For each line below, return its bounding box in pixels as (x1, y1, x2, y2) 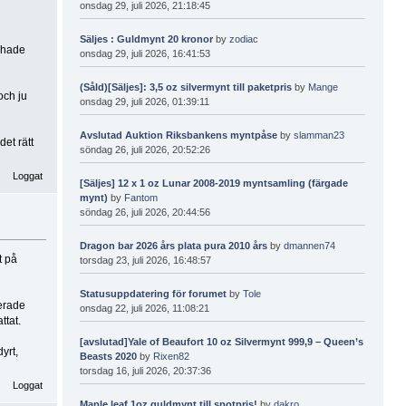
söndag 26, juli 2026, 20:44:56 (80, 206, 211, 217)
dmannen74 (284, 239, 336, 251)
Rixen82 (153, 350, 190, 362)
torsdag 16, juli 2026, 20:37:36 (80, 364, 212, 376)
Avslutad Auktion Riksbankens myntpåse (80, 129, 278, 140)
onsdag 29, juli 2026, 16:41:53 (80, 47, 211, 59)
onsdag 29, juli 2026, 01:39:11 (80, 95, 210, 107)
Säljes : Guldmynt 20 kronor (80, 33, 217, 44)
